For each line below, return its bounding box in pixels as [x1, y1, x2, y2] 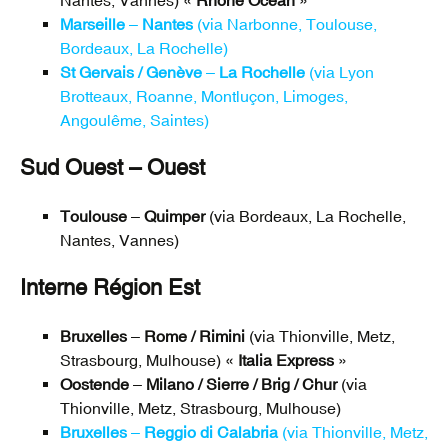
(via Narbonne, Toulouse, [193, 15, 377, 34]
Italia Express [238, 351, 334, 370]
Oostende [60, 375, 129, 394]
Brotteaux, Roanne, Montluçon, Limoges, [60, 87, 348, 106]
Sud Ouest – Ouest [20, 155, 205, 181]
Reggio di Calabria [144, 423, 278, 442]
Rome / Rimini [144, 327, 245, 346]
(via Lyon [305, 63, 374, 82]
